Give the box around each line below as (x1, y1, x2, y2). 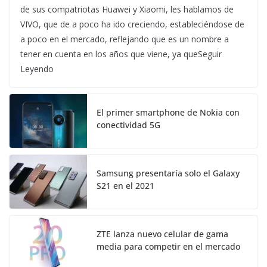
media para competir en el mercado (97, 240, 240, 252)
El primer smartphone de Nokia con (97, 106, 240, 118)
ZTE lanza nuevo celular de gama (97, 228, 228, 240)
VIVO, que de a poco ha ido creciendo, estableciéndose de (20, 18, 244, 30)
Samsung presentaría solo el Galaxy (97, 167, 240, 179)
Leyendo (20, 63, 54, 74)
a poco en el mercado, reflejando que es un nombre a (20, 33, 229, 45)
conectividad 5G (97, 119, 160, 131)
